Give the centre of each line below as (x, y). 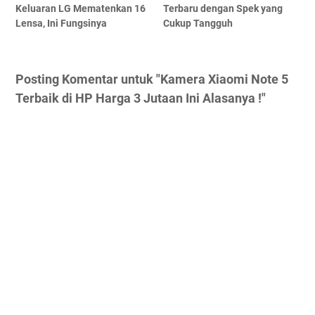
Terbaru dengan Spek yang (223, 9)
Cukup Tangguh (198, 24)
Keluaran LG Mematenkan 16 (81, 9)
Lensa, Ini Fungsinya (61, 24)
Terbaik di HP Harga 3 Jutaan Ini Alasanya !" (141, 98)
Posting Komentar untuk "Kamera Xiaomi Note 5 (152, 79)
